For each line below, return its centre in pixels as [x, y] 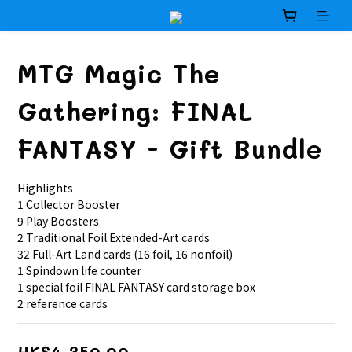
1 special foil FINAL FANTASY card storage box [136, 287]
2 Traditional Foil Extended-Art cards [114, 238]
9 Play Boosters [58, 221]
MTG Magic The [119, 73]
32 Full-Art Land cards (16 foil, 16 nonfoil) [125, 254]
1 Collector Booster [69, 205]
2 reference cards [62, 304]
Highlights [45, 188]
